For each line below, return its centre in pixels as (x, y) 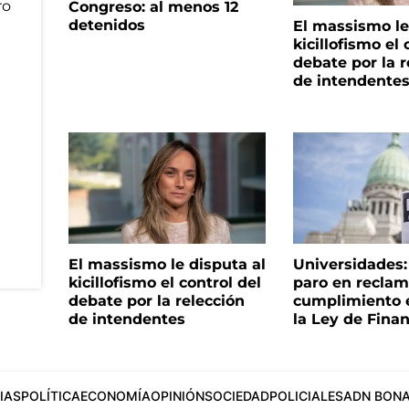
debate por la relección (156, 300)
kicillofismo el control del (164, 282)
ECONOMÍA (115, 395)
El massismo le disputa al (167, 264)
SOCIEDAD (236, 395)
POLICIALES (306, 395)
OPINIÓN (177, 395)
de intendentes (126, 319)
